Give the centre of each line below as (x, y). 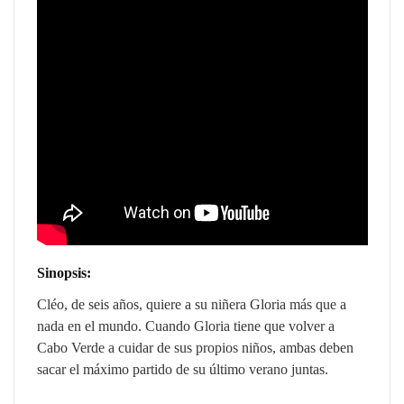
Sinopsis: (64, 272)
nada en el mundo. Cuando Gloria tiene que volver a (185, 326)
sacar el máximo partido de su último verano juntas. (182, 370)
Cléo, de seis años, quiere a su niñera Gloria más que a (191, 305)
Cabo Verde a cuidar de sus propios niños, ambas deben (195, 348)
